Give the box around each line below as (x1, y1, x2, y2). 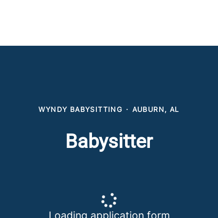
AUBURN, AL (132, 105, 180, 113)
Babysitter (65, 130, 153, 153)
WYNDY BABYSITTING (38, 105, 123, 113)
